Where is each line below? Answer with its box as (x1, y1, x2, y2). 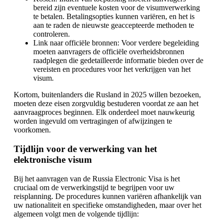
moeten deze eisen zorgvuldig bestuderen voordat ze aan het (14, 99, 198, 108)
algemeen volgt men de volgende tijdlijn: (14, 209, 139, 218)
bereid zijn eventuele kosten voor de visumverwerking (33, 3, 200, 12)
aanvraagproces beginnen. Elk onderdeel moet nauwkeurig (14, 108, 195, 117)
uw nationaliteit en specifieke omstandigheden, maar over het (14, 200, 201, 209)
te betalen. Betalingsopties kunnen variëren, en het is (33, 12, 195, 21)
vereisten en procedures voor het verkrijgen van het (33, 65, 191, 74)
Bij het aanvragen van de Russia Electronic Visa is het (14, 174, 180, 183)
